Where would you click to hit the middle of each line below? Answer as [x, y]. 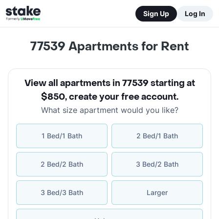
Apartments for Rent [127, 47]
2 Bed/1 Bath [157, 136]
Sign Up [156, 13]
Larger [157, 192]
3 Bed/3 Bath [62, 192]
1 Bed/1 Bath [62, 136]
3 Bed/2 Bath [157, 164]
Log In [195, 13]
